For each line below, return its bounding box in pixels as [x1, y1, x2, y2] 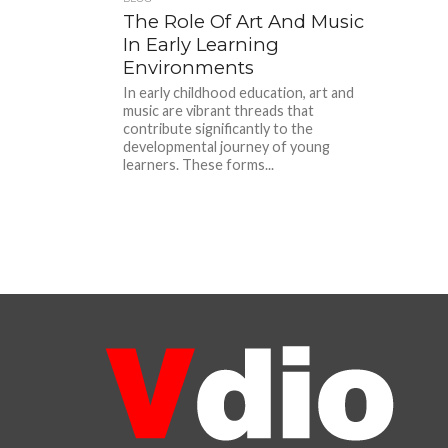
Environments [123, 56, 255, 79]
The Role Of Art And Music [123, 10, 365, 33]
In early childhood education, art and [123, 84, 355, 101]
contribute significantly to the [123, 120, 314, 137]
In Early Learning [123, 33, 280, 56]
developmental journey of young [123, 138, 331, 155]
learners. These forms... [123, 156, 275, 173]
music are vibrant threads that [123, 102, 315, 119]
